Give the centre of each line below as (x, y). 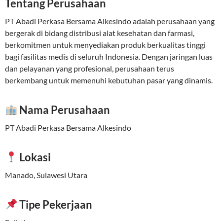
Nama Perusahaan (64, 110)
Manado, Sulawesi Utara (46, 175)
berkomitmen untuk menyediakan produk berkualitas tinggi (105, 45)
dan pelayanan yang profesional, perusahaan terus (90, 69)
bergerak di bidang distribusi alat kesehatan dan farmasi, (100, 33)
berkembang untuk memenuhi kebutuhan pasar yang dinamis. (109, 80)
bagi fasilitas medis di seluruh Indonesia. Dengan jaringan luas (109, 57)
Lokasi (34, 157)
